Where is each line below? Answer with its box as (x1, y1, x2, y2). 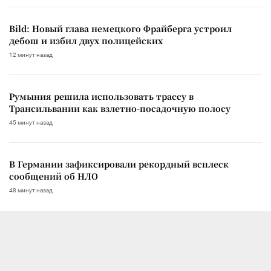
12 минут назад (9, 51, 53, 58)
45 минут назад (9, 119, 53, 126)
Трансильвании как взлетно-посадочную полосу (9, 102, 230, 114)
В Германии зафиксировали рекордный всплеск (9, 157, 229, 170)
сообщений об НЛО (9, 169, 98, 182)
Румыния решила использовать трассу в (9, 90, 194, 102)
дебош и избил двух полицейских (9, 34, 163, 47)
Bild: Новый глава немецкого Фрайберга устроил (9, 22, 232, 34)
